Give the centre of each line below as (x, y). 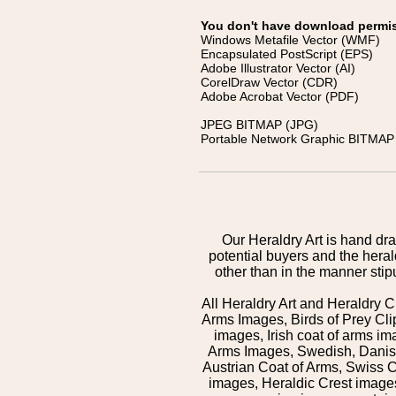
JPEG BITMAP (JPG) (259, 125)
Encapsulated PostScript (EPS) (287, 54)
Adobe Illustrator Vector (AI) (278, 68)
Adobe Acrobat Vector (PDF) (280, 96)
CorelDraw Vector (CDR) (269, 82)
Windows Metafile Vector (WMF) (290, 40)
